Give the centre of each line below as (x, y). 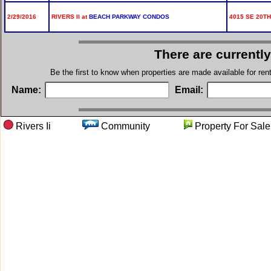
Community (142, 126)
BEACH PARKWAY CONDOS (129, 16)
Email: (190, 90)
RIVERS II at (70, 16)
